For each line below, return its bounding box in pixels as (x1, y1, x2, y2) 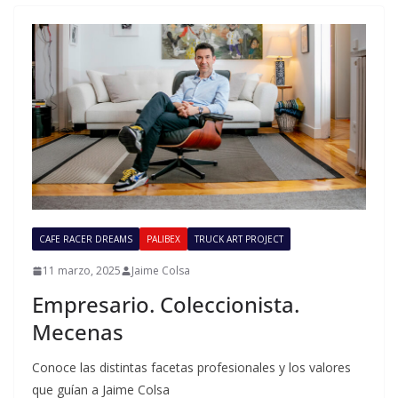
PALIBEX (147, 233, 180, 246)
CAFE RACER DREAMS (39, 233, 132, 246)
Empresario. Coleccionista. (32, 290, 299, 320)
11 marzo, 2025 (43, 263, 121, 279)
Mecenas (32, 317, 123, 347)
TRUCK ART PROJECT (195, 233, 283, 246)
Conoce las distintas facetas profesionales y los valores (32, 359, 351, 377)
